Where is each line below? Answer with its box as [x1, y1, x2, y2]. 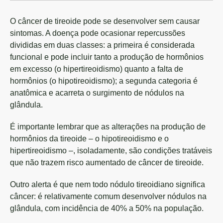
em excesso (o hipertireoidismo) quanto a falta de [10, 65, 183, 73]
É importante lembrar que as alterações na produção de [10, 122, 206, 131]
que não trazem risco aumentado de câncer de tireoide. [10, 158, 204, 167]
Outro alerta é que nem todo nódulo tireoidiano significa [10, 180, 205, 189]
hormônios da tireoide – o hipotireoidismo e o [10, 134, 169, 143]
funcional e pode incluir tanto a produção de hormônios [10, 53, 204, 61]
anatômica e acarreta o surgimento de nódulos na [10, 89, 184, 97]
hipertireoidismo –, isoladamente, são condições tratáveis [10, 146, 212, 155]
